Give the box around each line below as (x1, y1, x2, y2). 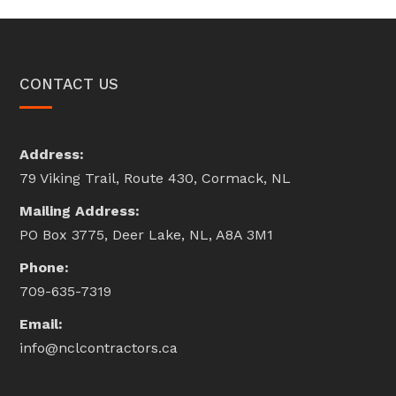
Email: (19, 315, 64, 332)
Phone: (19, 258, 70, 276)
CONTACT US (19, 74, 119, 93)
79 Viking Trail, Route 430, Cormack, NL (19, 169, 292, 187)
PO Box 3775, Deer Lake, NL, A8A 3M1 (19, 225, 274, 243)
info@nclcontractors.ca (19, 339, 179, 356)
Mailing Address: (19, 202, 141, 219)
